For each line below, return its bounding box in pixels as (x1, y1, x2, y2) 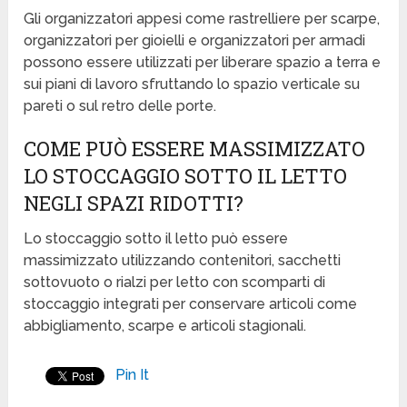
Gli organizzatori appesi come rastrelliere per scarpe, (24, 10, 381, 28)
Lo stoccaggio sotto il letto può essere (24, 230, 289, 248)
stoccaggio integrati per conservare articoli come (24, 295, 358, 313)
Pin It (115, 366, 150, 384)
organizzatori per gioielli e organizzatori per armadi (24, 32, 366, 50)
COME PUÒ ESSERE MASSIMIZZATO (24, 135, 366, 163)
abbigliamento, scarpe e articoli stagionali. (24, 317, 307, 335)
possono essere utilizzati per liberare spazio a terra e (24, 54, 382, 72)
